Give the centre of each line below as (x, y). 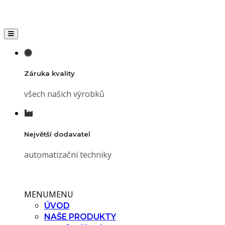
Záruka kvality (49, 74)
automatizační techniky (68, 154)
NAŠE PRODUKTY (80, 216)
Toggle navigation (33, 33)
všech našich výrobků (64, 94)
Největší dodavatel (57, 134)
